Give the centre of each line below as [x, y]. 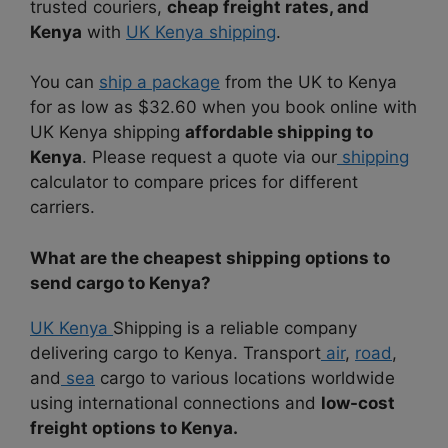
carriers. [62, 207]
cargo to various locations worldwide [245, 377]
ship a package [159, 82]
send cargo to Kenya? [120, 282]
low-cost [358, 402]
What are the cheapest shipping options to [210, 257]
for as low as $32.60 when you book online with [223, 107]
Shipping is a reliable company [235, 327]
